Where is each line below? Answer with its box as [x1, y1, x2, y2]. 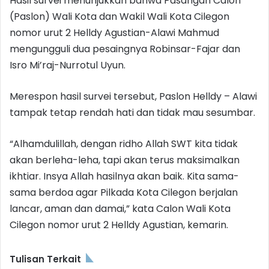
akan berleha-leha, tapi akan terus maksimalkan [10, 153, 240, 167]
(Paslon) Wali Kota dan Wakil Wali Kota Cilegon [10, 9, 229, 23]
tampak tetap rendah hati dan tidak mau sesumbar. [10, 105, 255, 119]
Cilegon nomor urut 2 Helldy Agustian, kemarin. [10, 217, 228, 232]
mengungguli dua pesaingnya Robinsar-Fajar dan [10, 41, 240, 56]
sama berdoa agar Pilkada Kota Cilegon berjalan [10, 185, 238, 199]
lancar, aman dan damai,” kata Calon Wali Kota [10, 201, 231, 216]
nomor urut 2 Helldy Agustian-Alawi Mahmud [10, 25, 219, 40]
